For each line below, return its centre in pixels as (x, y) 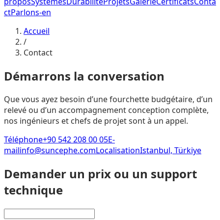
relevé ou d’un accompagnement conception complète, (106, 110)
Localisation (118, 150)
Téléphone (23, 139)
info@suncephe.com (58, 150)
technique (33, 190)
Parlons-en (31, 12)
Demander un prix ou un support (100, 173)
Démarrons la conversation (84, 76)
